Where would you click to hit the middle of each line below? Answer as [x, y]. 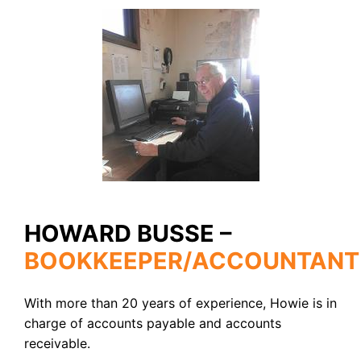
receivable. [57, 344]
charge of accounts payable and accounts [153, 324]
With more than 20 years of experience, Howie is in [180, 303]
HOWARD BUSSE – [128, 233]
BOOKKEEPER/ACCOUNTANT [192, 260]
